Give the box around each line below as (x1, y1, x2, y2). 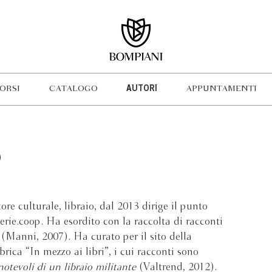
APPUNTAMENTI (186, 85, 257, 93)
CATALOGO (49, 85, 98, 93)
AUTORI (126, 85, 158, 93)
